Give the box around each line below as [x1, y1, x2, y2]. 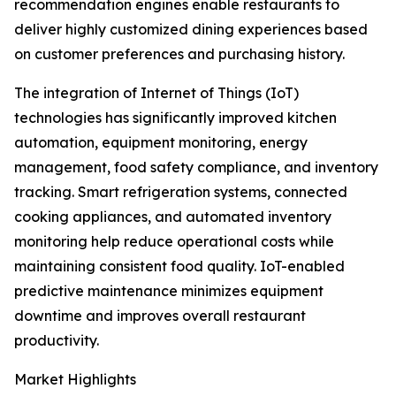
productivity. [14, 331, 99, 350]
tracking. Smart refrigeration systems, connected [14, 183, 347, 202]
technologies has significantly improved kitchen [14, 109, 337, 127]
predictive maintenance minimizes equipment [14, 282, 324, 301]
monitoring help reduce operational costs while [14, 232, 334, 251]
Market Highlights [14, 370, 136, 389]
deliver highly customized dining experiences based [14, 20, 368, 39]
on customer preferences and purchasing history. [14, 45, 345, 64]
